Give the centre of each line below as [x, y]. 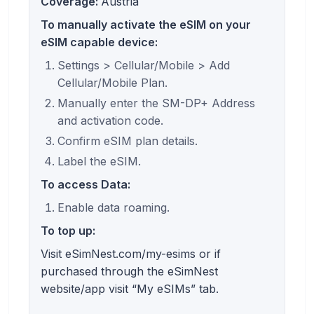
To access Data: [86, 184]
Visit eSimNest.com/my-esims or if [131, 253]
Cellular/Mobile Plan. [112, 82]
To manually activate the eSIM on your [146, 24]
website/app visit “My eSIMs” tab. [130, 288]
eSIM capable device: [99, 42]
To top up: [68, 230]
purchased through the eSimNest [129, 271]
